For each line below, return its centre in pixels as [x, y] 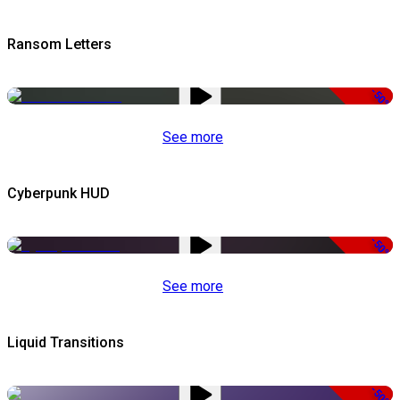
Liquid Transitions [66, 343]
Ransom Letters [59, 45]
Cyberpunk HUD [58, 194]
